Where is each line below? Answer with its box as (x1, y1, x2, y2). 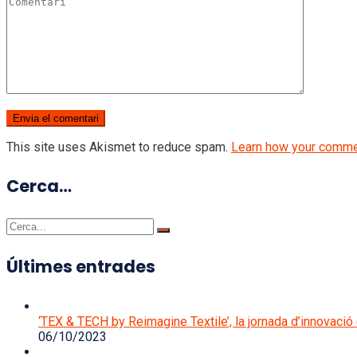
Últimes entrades (6, 255, 155, 279)
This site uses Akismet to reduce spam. (6, 139, 231, 155)
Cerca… (6, 175, 72, 198)
